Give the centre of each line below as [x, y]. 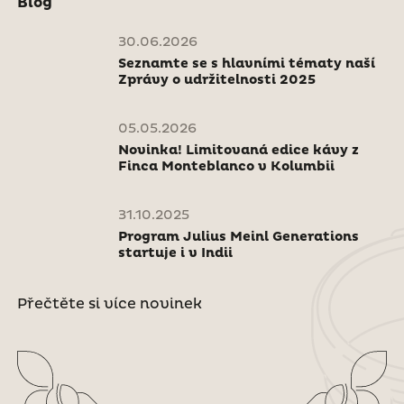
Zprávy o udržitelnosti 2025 [216, 80]
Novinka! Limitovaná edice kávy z [238, 150]
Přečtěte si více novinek [109, 303]
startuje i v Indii [175, 253]
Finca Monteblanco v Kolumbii [226, 166]
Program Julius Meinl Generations [238, 237]
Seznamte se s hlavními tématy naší [246, 64]
